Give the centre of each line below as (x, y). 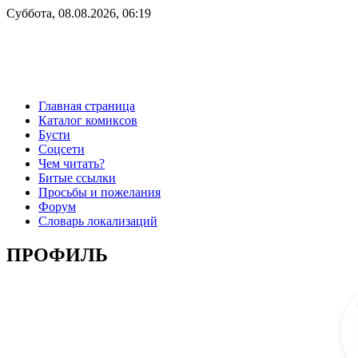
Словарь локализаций (98, 221)
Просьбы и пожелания (99, 192)
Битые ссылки (77, 177)
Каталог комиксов (88, 120)
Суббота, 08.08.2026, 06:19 (79, 13)
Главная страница (87, 105)
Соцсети (62, 149)
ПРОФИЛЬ (57, 255)
